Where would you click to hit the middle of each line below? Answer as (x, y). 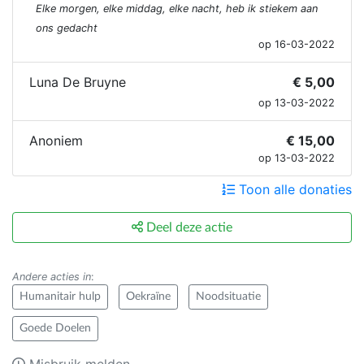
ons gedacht (67, 28)
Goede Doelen (55, 329)
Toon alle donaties (293, 190)
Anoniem (56, 141)
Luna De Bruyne (78, 82)
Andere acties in (52, 277)
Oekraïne (148, 297)
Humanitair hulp (60, 297)
